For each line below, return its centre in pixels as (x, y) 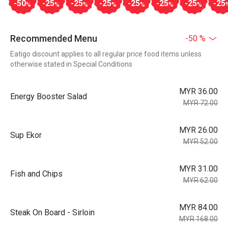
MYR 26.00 (198, 130)
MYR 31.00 (198, 169)
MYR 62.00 (201, 180)
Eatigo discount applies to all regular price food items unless (106, 54)
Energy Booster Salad (49, 96)
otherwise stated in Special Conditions (71, 64)
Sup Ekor (26, 135)
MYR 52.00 (201, 141)
